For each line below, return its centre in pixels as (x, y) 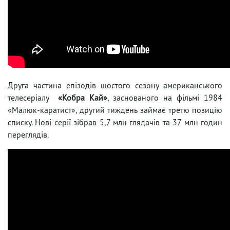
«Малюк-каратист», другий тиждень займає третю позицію (115, 110)
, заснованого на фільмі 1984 (165, 97)
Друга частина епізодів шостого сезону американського (115, 85)
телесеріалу (33, 97)
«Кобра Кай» (82, 97)
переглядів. (28, 134)
